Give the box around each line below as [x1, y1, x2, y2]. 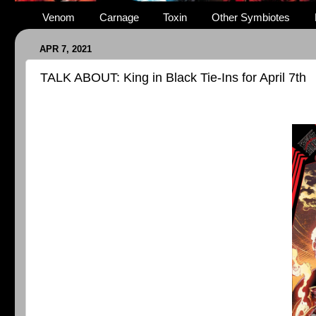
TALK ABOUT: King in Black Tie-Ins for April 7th [40, 70, 306, 85]
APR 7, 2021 [39, 44, 92, 55]
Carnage [99, 11, 139, 24]
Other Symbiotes [212, 11, 290, 24]
